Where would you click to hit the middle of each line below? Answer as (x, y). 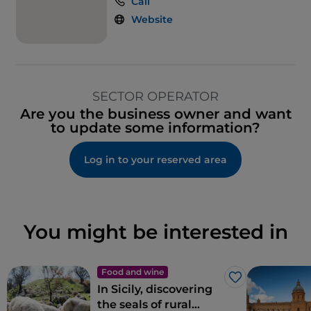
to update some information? (155, 128)
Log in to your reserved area (155, 160)
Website (152, 20)
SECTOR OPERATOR (155, 97)
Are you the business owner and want (155, 114)
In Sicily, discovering (155, 289)
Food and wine (133, 272)
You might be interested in (155, 232)
